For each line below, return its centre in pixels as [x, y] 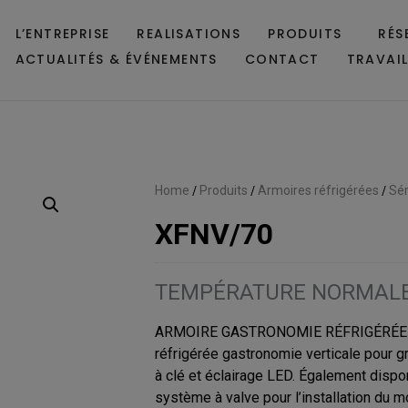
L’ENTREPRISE [62, 34]
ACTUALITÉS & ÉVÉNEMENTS [116, 59]
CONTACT [282, 59]
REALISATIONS [189, 34]
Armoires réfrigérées [318, 190]
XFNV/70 [214, 234]
